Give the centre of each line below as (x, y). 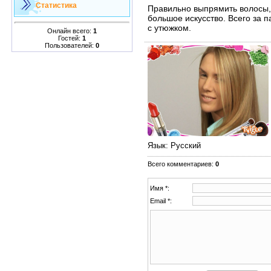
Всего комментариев (180, 164)
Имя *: (160, 188)
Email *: (161, 201)
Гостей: (70, 38)
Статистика (56, 5)
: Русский (183, 145)
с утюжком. (169, 28)
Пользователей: (70, 45)
